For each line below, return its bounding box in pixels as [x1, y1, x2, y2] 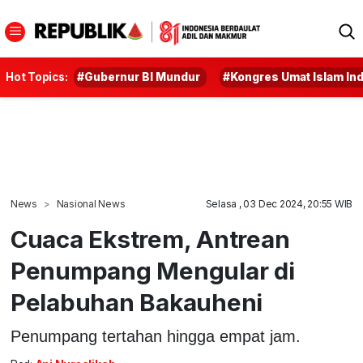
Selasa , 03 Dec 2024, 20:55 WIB [205, 198, 353, 210]
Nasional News [56, 198, 126, 210]
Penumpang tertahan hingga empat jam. [10, 327, 301, 345]
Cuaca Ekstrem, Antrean [10, 224, 290, 254]
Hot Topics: [6, 70, 68, 83]
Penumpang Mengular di [10, 256, 295, 285]
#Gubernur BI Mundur [77, 70, 201, 83]
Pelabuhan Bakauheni [10, 288, 263, 317]
